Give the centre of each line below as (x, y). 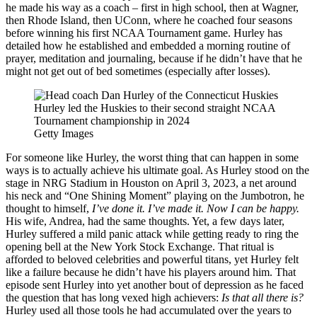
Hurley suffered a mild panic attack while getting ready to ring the (152, 234)
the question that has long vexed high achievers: (114, 297)
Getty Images (64, 133)
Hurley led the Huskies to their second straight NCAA (155, 108)
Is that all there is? (263, 297)
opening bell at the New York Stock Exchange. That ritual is (140, 246)
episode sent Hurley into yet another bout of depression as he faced (155, 284)
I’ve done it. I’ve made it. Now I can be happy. (196, 208)
